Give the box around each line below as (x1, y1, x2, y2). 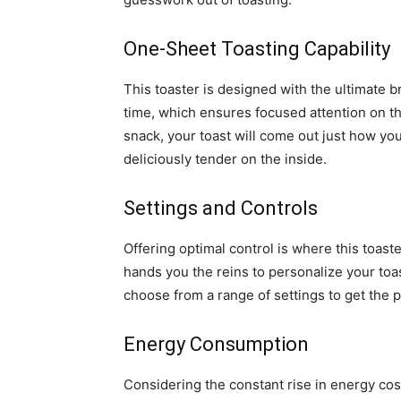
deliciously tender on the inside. (124, 150, 327, 168)
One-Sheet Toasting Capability (124, 38, 390, 61)
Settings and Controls (124, 197, 318, 220)
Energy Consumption (124, 333, 309, 356)
